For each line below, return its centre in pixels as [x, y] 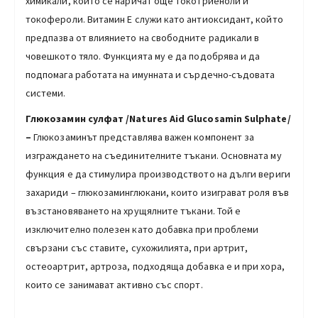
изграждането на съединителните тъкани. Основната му [154, 155]
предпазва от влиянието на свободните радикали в [143, 37]
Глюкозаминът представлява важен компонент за [144, 137]
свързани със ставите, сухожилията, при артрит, [137, 247]
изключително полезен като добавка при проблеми [142, 229]
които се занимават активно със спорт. [116, 284]
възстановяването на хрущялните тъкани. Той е [133, 210]
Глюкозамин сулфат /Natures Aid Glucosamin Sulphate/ [158, 118]
